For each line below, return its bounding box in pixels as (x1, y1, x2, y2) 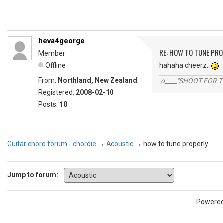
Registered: (38, 88, 76, 96)
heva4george (38, 36, 85, 45)
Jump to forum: (7, 170, 58, 179)
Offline (45, 61, 66, 69)
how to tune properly (143, 140, 208, 148)
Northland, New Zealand (58, 76, 137, 84)
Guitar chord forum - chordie (7, 140, 96, 148)
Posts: (38, 100, 59, 108)
